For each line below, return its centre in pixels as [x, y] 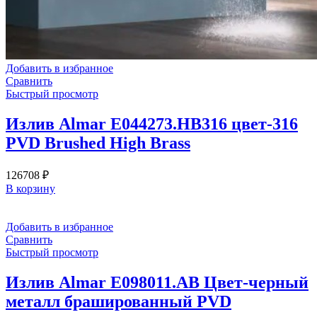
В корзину [30, 189]
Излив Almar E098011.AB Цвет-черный [157, 283]
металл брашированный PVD [119, 302]
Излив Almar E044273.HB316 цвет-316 [152, 124]
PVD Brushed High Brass [98, 143]
